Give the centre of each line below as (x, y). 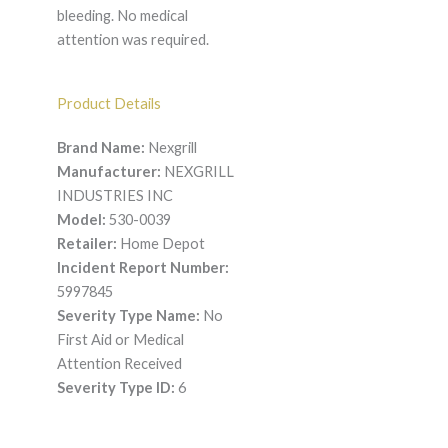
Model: (81, 220)
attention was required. (132, 40)
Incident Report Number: (142, 268)
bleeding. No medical (122, 16)
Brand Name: (100, 148)
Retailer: (86, 244)
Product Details (108, 104)
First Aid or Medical (120, 340)
